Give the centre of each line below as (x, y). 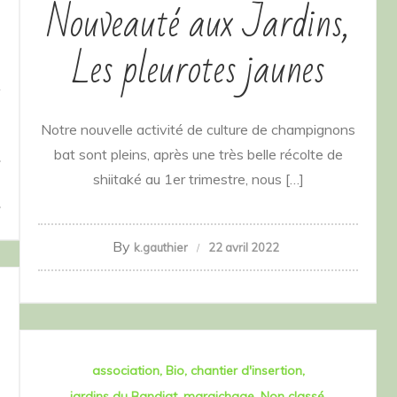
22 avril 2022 (244, 247)
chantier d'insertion (246, 370)
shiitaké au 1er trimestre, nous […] (198, 179)
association (125, 370)
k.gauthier (161, 247)
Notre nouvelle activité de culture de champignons (198, 129)
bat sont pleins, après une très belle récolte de (198, 154)
